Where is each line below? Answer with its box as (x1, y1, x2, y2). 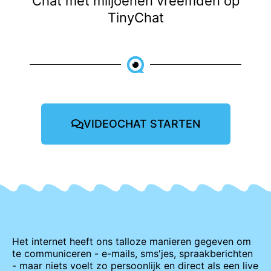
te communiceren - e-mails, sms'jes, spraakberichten (12, 247, 253, 260)
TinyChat (107, 9, 164, 25)
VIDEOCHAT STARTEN (83, 117, 200, 130)
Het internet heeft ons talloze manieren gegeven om (12, 235, 251, 247)
